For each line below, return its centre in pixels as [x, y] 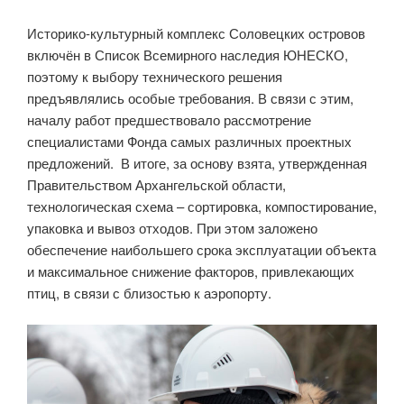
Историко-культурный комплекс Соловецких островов [196, 33]
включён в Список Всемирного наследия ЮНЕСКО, [188, 55]
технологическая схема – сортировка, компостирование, [202, 207]
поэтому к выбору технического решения [155, 77]
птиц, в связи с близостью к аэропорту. [149, 293]
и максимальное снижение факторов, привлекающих [191, 271]
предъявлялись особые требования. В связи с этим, [190, 98]
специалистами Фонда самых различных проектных [189, 142]
